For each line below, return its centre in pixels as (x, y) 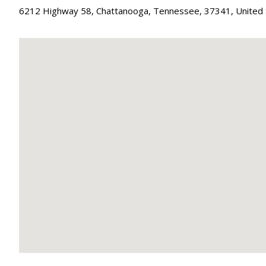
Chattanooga (122, 11)
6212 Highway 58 (55, 11)
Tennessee (176, 11)
